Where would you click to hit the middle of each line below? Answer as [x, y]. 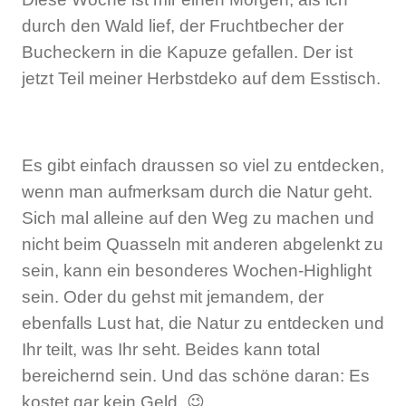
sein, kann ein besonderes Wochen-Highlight [197, 271]
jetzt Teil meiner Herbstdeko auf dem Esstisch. [201, 79]
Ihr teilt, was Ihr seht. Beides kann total [171, 350]
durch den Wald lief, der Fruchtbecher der [183, 26]
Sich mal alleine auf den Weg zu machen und [198, 218]
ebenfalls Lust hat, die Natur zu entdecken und [203, 324]
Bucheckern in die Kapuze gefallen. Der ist [187, 53]
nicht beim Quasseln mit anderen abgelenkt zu [203, 245]
